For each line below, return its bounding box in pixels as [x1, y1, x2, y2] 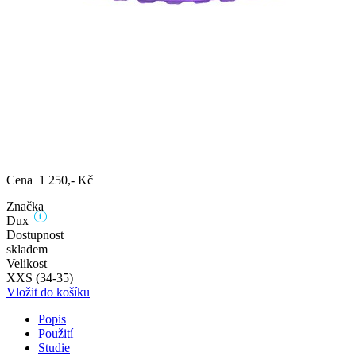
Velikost [6, 256, 47, 270]
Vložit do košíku [6, 284, 90, 299]
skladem [6, 242, 48, 256]
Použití [38, 326, 73, 340]
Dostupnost [6, 227, 64, 242]
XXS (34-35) [6, 270, 73, 284]
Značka [6, 199, 44, 213]
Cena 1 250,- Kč [6, 172, 93, 187]
